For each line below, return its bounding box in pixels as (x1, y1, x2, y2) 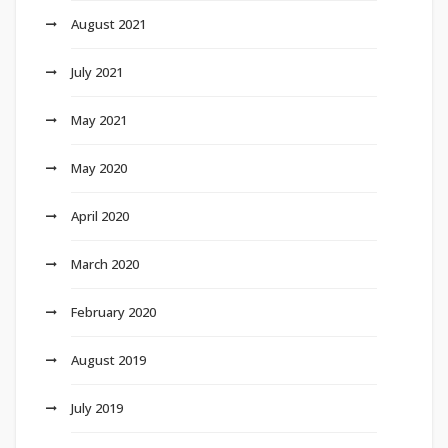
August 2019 (71, 351, 146, 370)
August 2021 (71, 15, 146, 34)
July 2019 (71, 399, 123, 418)
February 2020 (71, 303, 156, 322)
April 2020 (71, 207, 129, 226)
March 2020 (71, 255, 139, 274)
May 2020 (71, 159, 127, 178)
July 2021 (71, 63, 123, 82)
